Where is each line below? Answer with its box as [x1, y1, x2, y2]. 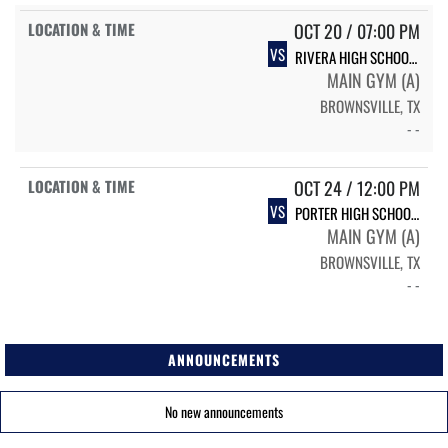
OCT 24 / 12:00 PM [294, 174, 420, 201]
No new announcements [165, 401, 283, 422]
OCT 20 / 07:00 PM [294, 18, 420, 45]
